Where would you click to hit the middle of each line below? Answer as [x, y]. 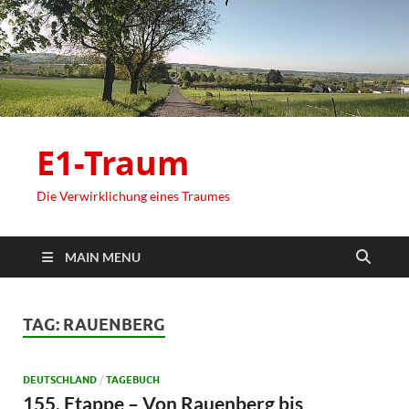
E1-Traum [113, 163]
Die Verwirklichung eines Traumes [133, 196]
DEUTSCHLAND [60, 379]
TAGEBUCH [133, 379]
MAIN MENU [103, 257]
